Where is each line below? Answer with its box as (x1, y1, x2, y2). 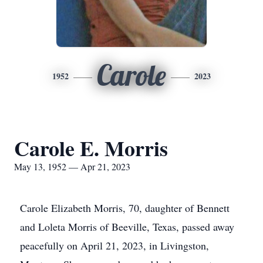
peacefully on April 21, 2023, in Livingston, (20, 238, 209, 252)
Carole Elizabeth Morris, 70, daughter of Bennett (20, 201, 230, 215)
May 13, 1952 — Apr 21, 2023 (14, 160, 130, 173)
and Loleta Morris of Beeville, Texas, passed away (20, 220, 234, 234)
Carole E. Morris (14, 133, 168, 163)
